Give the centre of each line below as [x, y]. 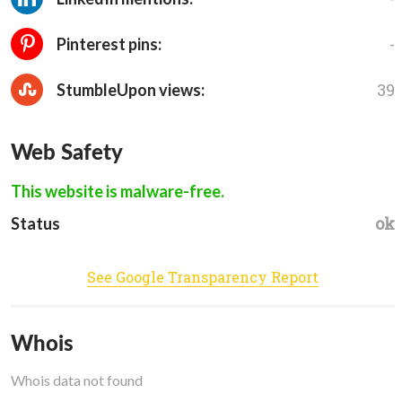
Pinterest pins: [108, 44]
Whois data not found [77, 380]
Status [35, 224]
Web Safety [67, 152]
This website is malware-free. [118, 192]
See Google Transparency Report [203, 277]
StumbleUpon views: [129, 90]
